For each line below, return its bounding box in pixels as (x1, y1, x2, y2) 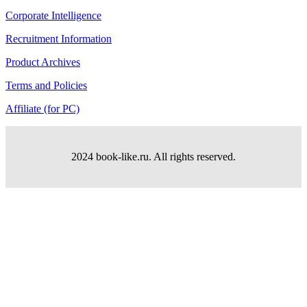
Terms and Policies (5, 79, 87, 92)
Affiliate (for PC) (5, 103, 79, 115)
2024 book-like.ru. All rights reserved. (71, 151, 236, 163)
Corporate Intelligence (5, 10, 101, 22)
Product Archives (5, 56, 80, 69)
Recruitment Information (5, 33, 112, 45)
